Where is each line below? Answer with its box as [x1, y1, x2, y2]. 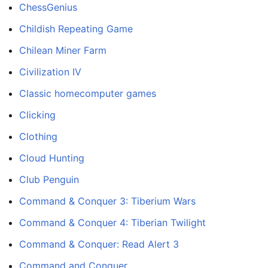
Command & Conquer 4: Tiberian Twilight [19, 217, 206, 229]
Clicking [19, 109, 56, 121]
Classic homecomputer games [19, 87, 156, 100]
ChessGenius [19, 1, 77, 14]
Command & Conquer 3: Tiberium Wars [19, 195, 196, 208]
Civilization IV [19, 66, 81, 78]
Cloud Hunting [19, 152, 84, 165]
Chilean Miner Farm [19, 44, 106, 57]
